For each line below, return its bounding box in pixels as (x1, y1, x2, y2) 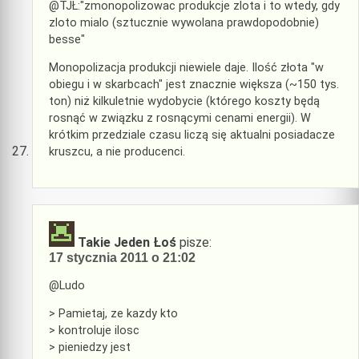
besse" (49, 32, 85, 46)
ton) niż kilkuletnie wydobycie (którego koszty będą (49, 94, 320, 108)
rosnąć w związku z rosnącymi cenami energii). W (49, 111, 311, 125)
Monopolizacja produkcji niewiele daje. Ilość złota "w (49, 60, 324, 75)
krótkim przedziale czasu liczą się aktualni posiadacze (49, 127, 335, 142)
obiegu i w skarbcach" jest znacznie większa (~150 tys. (49, 77, 339, 91)
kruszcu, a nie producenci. (49, 144, 185, 159)
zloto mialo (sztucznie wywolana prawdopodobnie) (49, 15, 319, 30)
